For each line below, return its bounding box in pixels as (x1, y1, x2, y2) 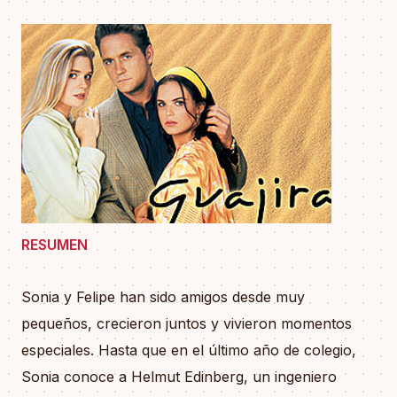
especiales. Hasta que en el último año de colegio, (21, 340, 356, 359)
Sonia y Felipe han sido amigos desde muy (21, 287, 305, 306)
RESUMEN (21, 236, 88, 253)
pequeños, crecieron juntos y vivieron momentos (21, 314, 352, 332)
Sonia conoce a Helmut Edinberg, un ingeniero (21, 367, 337, 385)
